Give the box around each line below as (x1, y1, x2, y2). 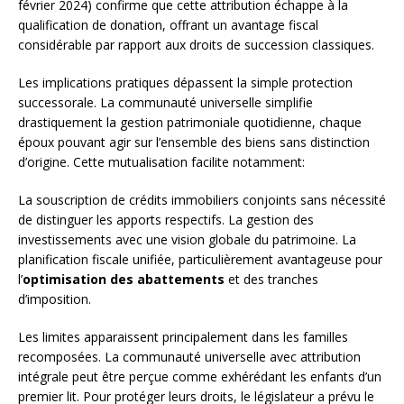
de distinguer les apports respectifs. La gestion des (18, 210, 314, 228)
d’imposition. (18, 289, 91, 308)
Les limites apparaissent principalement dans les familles (18, 327, 348, 345)
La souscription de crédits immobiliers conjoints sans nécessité (18, 190, 386, 208)
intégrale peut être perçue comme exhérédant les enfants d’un (18, 367, 381, 385)
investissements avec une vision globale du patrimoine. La (18, 230, 356, 248)
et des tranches (225, 270, 318, 288)
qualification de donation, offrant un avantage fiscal (18, 15, 318, 33)
